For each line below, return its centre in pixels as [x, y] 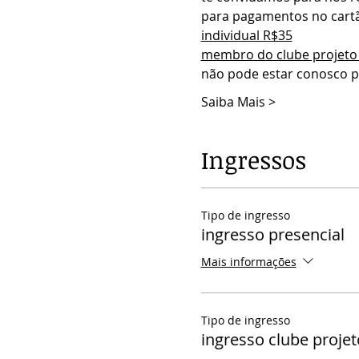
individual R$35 [246, 35]
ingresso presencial [272, 234]
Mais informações [248, 261]
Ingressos [253, 160]
